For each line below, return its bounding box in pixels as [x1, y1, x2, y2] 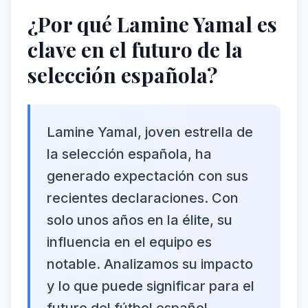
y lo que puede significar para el [47, 278, 254, 294]
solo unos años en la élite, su [47, 212, 232, 228]
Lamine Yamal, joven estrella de [47, 124, 253, 140]
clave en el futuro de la [27, 36, 243, 63]
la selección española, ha [47, 146, 212, 162]
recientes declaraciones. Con [47, 190, 239, 206]
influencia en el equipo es [47, 234, 212, 250]
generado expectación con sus [47, 168, 248, 184]
